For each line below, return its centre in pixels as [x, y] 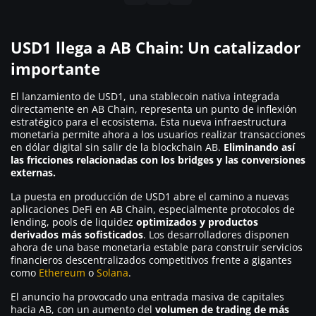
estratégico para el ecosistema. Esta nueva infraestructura [148, 121]
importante [55, 68]
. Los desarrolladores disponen [216, 234]
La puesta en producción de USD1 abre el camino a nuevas [150, 196]
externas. [33, 172]
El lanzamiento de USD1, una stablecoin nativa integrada [145, 96]
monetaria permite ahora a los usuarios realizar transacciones [158, 134]
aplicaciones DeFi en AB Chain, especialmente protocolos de [153, 209]
